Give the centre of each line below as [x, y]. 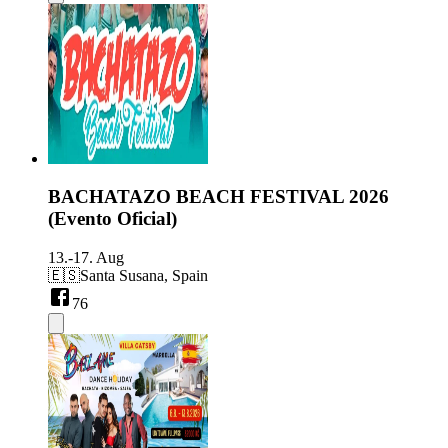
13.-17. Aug [86, 258]
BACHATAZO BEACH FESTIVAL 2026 [218, 197]
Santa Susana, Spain [144, 276]
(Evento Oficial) [112, 219]
